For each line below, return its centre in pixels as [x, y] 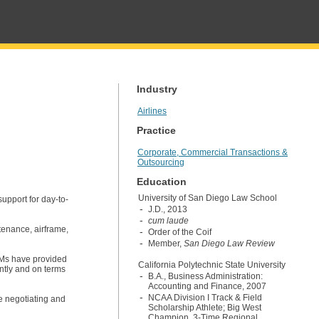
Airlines [152, 111]
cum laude [168, 221]
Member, [166, 244]
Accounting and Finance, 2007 [207, 286]
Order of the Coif [180, 232]
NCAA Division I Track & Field [205, 298]
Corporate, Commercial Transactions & [213, 152]
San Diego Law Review [229, 244]
